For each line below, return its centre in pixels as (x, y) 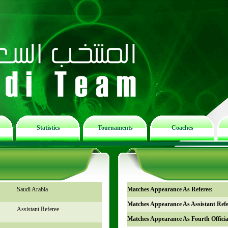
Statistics (48, 128)
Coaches (182, 128)
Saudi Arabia (32, 189)
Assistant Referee (38, 209)
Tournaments (115, 128)
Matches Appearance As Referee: (170, 189)
